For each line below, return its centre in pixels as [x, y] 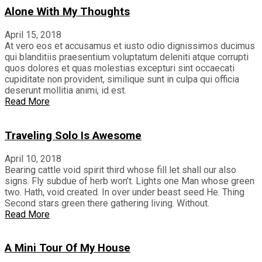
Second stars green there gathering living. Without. [107, 203]
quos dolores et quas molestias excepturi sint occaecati [120, 68]
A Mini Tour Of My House [68, 248]
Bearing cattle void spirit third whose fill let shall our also [120, 170]
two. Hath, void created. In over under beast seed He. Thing [125, 192]
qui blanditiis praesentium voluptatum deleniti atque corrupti [127, 57]
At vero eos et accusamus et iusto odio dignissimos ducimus [130, 46]
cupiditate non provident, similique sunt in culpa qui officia [122, 80]
